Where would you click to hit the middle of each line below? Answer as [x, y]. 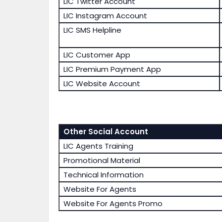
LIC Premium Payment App [112, 69]
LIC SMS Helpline [92, 30]
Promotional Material [102, 161]
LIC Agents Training [98, 146]
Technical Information [103, 175]
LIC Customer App [97, 55]
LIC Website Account [102, 84]
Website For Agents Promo [113, 204]
